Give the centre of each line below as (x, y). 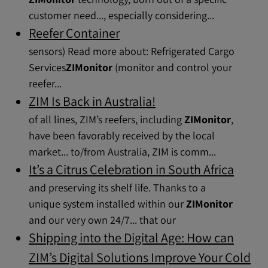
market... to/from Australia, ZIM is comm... (122, 152)
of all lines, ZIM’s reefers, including (106, 119)
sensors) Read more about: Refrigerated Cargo (132, 51)
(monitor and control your (172, 67)
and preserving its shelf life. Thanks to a (117, 188)
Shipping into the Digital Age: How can (131, 237)
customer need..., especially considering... (121, 15)
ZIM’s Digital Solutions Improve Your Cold (140, 257)
